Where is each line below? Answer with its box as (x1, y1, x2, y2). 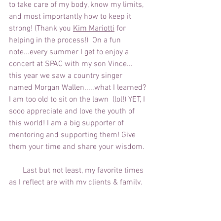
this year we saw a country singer (9, 71, 124, 81)
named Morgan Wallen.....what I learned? (9, 83, 148, 93)
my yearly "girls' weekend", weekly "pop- (9, 189, 143, 200)
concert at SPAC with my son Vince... (9, 59, 135, 70)
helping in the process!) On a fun (9, 36, 123, 46)
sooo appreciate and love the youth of (9, 107, 137, 117)
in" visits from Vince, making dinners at (9, 201, 144, 212)
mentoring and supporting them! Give (9, 130, 138, 141)
